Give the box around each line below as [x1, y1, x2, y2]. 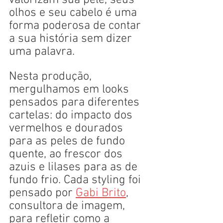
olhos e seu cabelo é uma [9, 6, 140, 20]
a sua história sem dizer [9, 32, 135, 46]
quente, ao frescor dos [9, 147, 125, 162]
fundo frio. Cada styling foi [9, 173, 144, 188]
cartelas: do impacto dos [9, 109, 135, 123]
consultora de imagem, [9, 199, 128, 214]
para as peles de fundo [9, 134, 128, 149]
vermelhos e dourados [9, 121, 126, 136]
